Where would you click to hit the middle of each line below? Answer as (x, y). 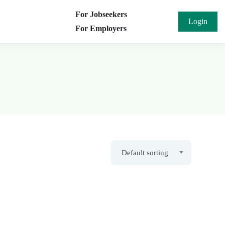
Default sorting (145, 153)
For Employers (101, 28)
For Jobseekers (101, 14)
